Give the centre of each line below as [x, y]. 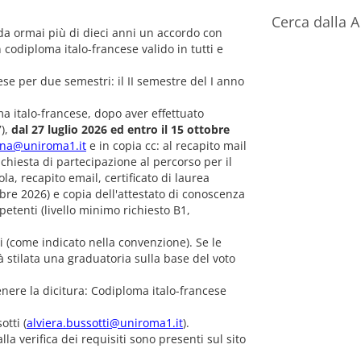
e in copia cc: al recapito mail [166, 145]
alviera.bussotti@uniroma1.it [105, 323]
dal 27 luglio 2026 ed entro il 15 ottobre [120, 129]
